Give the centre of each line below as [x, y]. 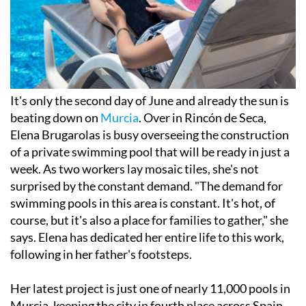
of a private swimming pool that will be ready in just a [150, 152]
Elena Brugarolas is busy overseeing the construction [150, 135]
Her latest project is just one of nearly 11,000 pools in [150, 289]
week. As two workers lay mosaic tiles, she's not [135, 169]
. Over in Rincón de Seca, [203, 118]
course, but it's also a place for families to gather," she [149, 220]
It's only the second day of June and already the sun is [150, 101]
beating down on [55, 118]
